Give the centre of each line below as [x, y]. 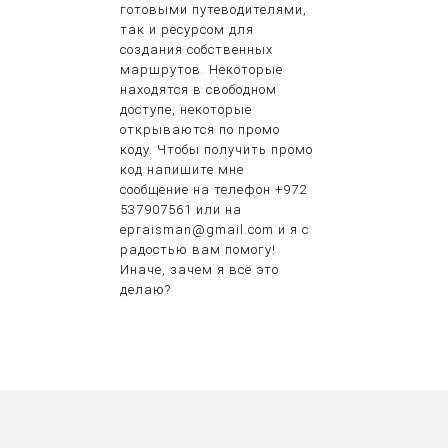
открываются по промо [200, 130]
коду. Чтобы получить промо [216, 150]
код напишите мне [182, 170]
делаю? [145, 290]
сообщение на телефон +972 [213, 190]
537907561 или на [181, 210]
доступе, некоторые [186, 110]
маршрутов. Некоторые [201, 70]
